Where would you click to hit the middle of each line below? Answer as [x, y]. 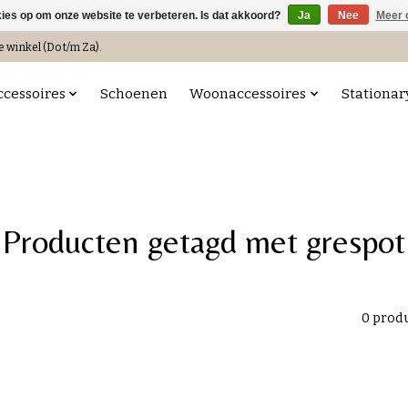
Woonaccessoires [248, 93]
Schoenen [134, 93]
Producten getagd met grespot [204, 241]
